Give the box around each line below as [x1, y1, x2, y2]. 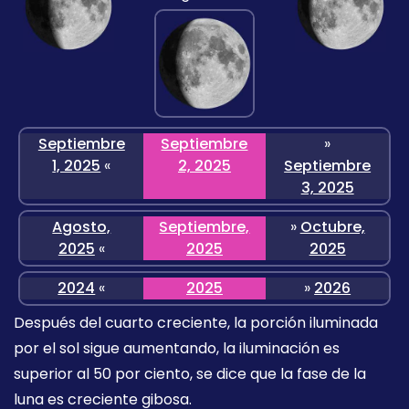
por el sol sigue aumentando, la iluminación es [14, 338, 340, 360]
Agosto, [52, 216, 111, 238]
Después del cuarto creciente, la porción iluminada [14, 312, 378, 334]
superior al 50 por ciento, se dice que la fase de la [14, 363, 366, 385]
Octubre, [299, 216, 365, 238]
